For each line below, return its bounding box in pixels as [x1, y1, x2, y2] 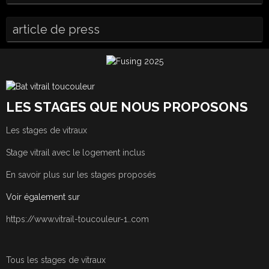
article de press [13, 22, 100, 37]
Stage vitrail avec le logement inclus [6, 148, 145, 158]
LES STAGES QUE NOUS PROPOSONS [6, 99, 248, 115]
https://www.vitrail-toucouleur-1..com [6, 214, 149, 225]
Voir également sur [6, 192, 80, 202]
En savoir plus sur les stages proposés [6, 170, 156, 180]
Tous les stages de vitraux [6, 255, 106, 265]
